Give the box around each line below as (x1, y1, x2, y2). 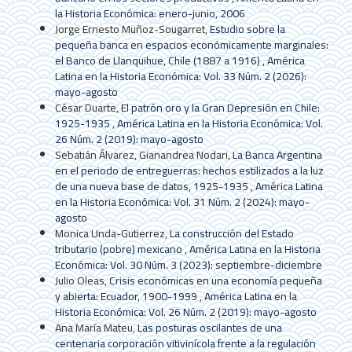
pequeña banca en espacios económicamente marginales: (55, 35, 328, 56)
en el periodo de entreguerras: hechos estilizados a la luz (55, 160, 324, 181)
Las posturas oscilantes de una (137, 317, 282, 339)
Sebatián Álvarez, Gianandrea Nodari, (55, 145, 233, 166)
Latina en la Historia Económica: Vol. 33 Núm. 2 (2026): (55, 66, 306, 87)
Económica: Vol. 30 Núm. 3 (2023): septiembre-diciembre (55, 255, 322, 276)
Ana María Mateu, (55, 317, 137, 339)
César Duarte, (55, 97, 121, 119)
